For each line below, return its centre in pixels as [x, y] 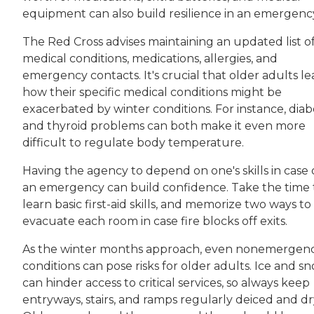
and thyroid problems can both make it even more [164, 125]
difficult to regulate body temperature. [133, 142]
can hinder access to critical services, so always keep [166, 282]
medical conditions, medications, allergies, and [150, 58]
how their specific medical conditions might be [152, 92]
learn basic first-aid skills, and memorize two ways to [167, 204]
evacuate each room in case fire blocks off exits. [155, 221]
